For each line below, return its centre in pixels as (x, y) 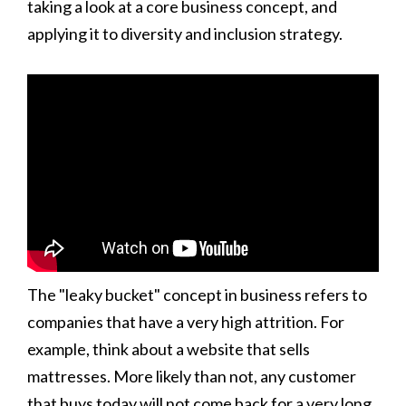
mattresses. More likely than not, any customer (192, 376)
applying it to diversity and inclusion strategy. (185, 33)
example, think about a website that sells (169, 348)
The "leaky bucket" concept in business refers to (197, 294)
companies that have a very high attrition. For (186, 321)
